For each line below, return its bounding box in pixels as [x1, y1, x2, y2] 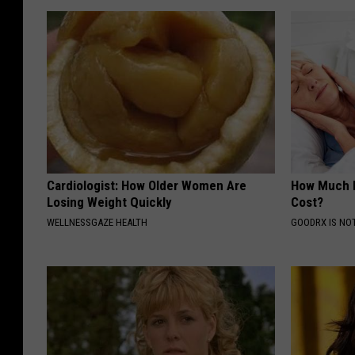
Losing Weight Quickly [47, 194, 172, 211]
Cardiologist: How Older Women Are [47, 177, 246, 194]
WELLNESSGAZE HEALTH [47, 216, 147, 229]
